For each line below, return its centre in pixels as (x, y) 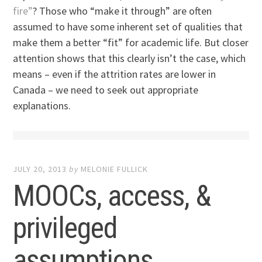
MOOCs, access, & (112, 196)
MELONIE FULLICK (115, 169)
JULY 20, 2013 (40, 169)
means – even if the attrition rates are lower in (115, 74)
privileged (65, 228)
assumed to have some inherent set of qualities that (128, 26)
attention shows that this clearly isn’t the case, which (130, 58)
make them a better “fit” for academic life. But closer (131, 42)
